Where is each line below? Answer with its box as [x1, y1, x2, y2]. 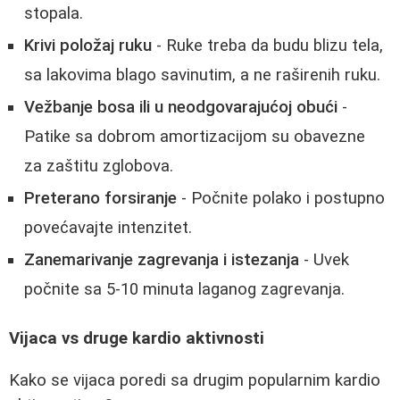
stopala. [24, 4, 83, 24]
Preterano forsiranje [24, 188, 177, 209]
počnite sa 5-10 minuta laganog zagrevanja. [24, 279, 345, 300]
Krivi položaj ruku [24, 36, 152, 56]
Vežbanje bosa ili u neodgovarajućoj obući [24, 97, 337, 118]
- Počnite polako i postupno [177, 188, 385, 209]
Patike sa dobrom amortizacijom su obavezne [24, 127, 365, 147]
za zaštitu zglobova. [24, 156, 173, 177]
